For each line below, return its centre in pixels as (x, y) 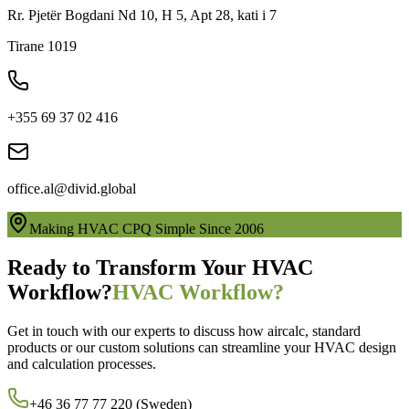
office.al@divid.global (72, 189)
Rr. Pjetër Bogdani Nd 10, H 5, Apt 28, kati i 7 (142, 16)
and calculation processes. (82, 364)
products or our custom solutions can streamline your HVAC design (202, 348)
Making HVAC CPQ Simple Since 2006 (147, 229)
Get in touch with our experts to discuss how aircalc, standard (184, 331)
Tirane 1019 (42, 47)
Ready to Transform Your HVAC (160, 268)
